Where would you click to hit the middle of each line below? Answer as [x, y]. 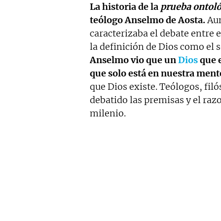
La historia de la [125, 7]
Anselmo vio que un [134, 60]
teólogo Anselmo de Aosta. [147, 20]
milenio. [108, 113]
